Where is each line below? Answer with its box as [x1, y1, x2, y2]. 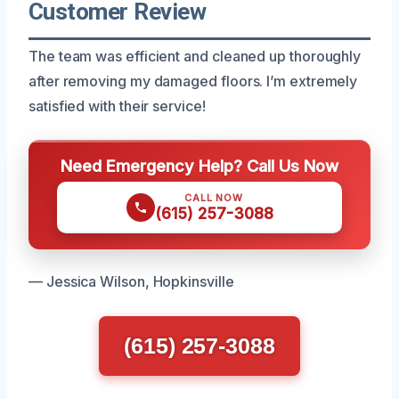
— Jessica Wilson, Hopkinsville [28, 272, 234, 290]
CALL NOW [184, 191, 243, 204]
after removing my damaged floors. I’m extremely [28, 71, 358, 90]
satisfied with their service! [28, 96, 206, 115]
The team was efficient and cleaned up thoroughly [28, 46, 362, 65]
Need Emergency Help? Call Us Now [61, 155, 338, 175]
